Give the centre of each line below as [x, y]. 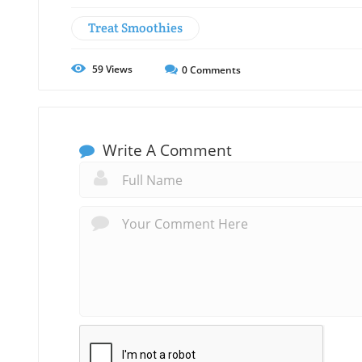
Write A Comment [165, 151]
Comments [214, 70]
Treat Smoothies [135, 28]
